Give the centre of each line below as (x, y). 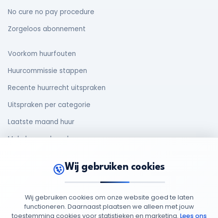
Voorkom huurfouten (42, 54)
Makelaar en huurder (42, 139)
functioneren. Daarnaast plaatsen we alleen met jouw (109, 206)
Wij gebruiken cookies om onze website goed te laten (109, 197)
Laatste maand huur (41, 122)
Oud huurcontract (37, 156)
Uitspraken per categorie (49, 105)
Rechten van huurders (44, 173)
